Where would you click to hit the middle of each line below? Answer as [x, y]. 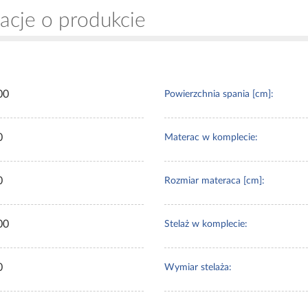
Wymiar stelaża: [198, 268]
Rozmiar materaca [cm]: [214, 181]
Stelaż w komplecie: [206, 224]
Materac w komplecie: [211, 138]
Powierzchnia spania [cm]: [219, 95]
